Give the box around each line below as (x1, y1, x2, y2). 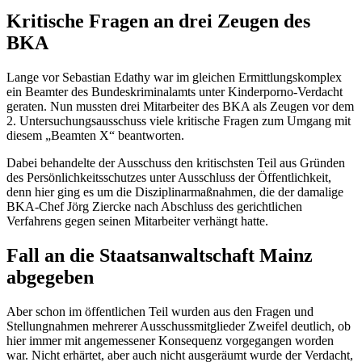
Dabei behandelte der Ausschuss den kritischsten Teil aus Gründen (6, 156, 345, 170)
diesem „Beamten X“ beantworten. (6, 128, 184, 143)
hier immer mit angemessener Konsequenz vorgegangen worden (6, 334, 334, 348)
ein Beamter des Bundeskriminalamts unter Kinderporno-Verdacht (6, 85, 343, 99)
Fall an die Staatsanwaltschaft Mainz (6, 245, 313, 267)
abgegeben (6, 267, 94, 288)
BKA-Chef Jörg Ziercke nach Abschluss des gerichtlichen (6, 200, 302, 214)
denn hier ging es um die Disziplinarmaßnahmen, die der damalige (6, 185, 343, 200)
